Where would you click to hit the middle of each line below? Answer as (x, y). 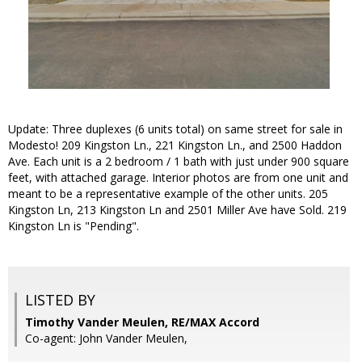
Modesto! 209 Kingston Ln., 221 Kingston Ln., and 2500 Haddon (175, 145)
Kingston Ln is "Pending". (74, 226)
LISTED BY (60, 300)
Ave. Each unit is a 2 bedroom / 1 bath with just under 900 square (179, 162)
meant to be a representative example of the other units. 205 (168, 194)
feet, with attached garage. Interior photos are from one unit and (178, 178)
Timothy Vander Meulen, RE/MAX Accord (142, 322)
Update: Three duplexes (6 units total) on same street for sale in (175, 129)
